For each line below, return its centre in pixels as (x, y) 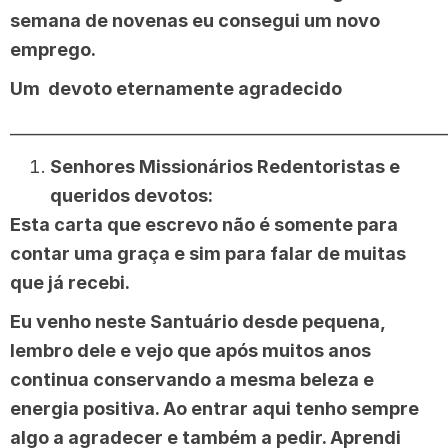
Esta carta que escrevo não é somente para (204, 224)
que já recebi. (70, 282)
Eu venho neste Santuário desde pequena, (197, 321)
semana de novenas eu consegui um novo (195, 20)
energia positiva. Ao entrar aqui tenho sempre (214, 408)
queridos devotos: (131, 195)
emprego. (53, 49)
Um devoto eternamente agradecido (176, 88)
